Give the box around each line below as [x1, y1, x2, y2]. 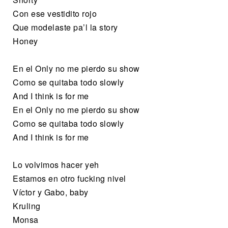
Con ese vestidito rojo [13, 7, 97, 19]
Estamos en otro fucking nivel [13, 172, 126, 184]
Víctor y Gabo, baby [13, 186, 89, 198]
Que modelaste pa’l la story [13, 21, 118, 33]
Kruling [13, 199, 41, 212]
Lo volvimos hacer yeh [13, 158, 99, 170]
